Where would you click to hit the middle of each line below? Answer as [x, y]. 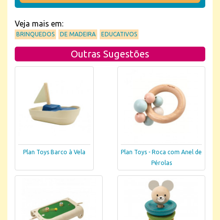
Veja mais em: [39, 24]
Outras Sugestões [110, 54]
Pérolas [161, 163]
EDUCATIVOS [119, 34]
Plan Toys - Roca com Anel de [161, 152]
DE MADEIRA [78, 34]
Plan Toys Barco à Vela [54, 152]
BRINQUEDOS [35, 34]
